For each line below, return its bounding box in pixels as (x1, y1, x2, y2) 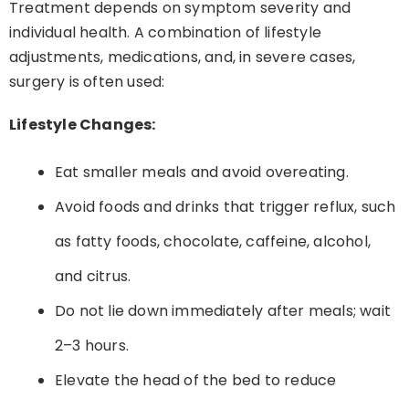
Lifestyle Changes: (9, 114, 156, 136)
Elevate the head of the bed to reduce (55, 370, 337, 392)
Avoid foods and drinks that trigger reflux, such (55, 196, 396, 218)
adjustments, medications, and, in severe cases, (9, 47, 356, 68)
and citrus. (55, 266, 131, 288)
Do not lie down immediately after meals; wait (55, 300, 391, 322)
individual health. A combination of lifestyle (9, 22, 322, 44)
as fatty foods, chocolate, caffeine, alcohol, (55, 231, 371, 253)
